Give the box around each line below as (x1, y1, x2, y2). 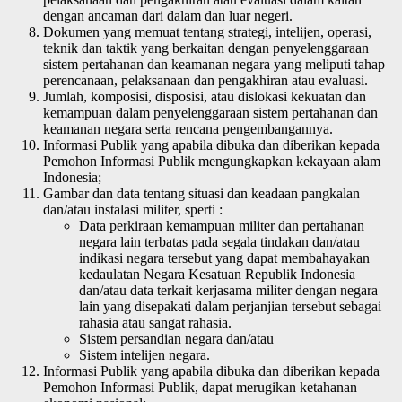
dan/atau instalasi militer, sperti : (43, 201, 223, 217)
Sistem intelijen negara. (79, 346, 210, 363)
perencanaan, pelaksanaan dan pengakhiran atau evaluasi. (43, 72, 368, 88)
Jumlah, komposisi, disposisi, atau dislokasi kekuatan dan (43, 88, 366, 104)
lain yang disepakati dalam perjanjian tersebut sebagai (79, 298, 381, 314)
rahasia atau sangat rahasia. (79, 314, 232, 330)
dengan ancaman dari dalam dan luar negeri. (43, 7, 293, 23)
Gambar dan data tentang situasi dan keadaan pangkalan (43, 185, 360, 201)
